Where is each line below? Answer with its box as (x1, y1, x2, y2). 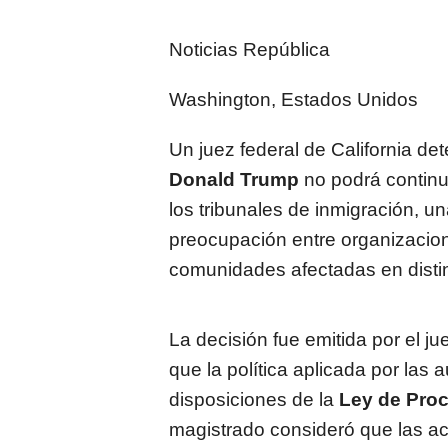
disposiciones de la (169, 389, 339, 411)
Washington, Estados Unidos (169, 89, 418, 111)
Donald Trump (169, 169, 299, 191)
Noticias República (169, 39, 330, 61)
